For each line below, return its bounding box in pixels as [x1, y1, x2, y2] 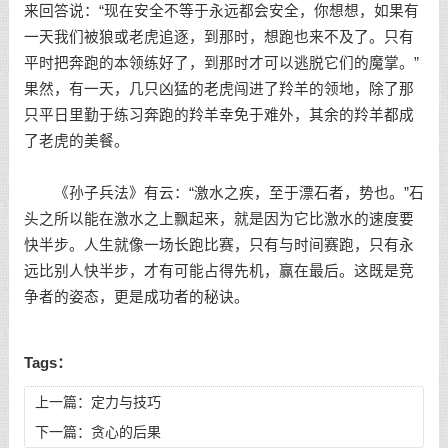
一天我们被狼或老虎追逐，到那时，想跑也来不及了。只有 [23, 29, 414, 45]
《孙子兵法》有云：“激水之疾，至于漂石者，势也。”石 [23, 185, 424, 201]
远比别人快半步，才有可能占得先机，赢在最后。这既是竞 [23, 263, 414, 279]
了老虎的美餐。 [23, 133, 129, 149]
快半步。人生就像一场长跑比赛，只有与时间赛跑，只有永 [23, 237, 414, 253]
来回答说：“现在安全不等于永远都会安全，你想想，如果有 [23, 3, 419, 19]
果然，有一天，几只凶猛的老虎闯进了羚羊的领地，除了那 [23, 81, 414, 97]
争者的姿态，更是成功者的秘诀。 [23, 289, 249, 305]
